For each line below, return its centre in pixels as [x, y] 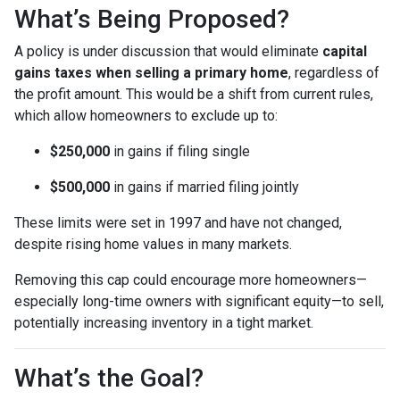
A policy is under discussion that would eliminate [168, 51]
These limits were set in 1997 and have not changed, [178, 222]
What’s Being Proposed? [152, 19]
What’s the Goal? [109, 378]
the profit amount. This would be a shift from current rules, [194, 94]
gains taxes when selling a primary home [151, 72]
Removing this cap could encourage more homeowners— [191, 279]
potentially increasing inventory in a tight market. [164, 322]
